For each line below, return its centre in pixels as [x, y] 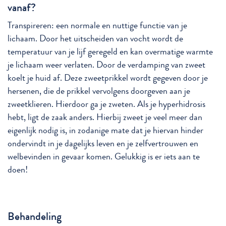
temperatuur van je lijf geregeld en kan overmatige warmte [110, 51]
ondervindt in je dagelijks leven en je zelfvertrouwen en [103, 143]
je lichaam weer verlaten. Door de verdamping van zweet [106, 65]
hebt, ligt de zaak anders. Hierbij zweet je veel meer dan [105, 117]
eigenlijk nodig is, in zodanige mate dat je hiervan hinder [105, 130]
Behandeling [35, 216]
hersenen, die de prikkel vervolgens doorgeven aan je [99, 91]
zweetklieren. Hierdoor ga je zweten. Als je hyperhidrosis [106, 104]
